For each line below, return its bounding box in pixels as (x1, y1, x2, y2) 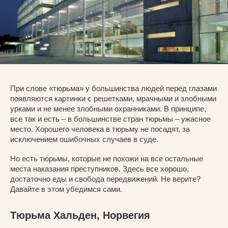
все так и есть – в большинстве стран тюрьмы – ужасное (10, 115, 211, 124)
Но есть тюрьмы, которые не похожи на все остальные (10, 154, 203, 163)
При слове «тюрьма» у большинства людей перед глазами (10, 84, 217, 93)
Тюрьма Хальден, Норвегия (10, 210, 150, 221)
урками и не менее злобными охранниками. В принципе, (10, 104, 206, 113)
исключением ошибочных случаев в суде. (10, 135, 158, 144)
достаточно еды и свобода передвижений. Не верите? (10, 175, 201, 184)
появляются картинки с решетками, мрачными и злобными (10, 94, 216, 103)
